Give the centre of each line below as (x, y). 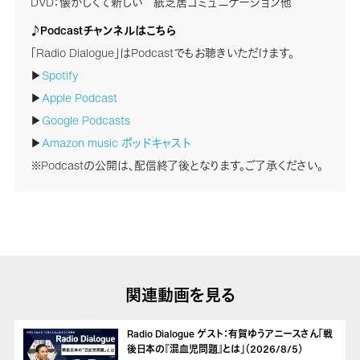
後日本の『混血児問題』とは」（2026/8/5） (215, 350)
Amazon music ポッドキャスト (116, 142)
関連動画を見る (180, 295)
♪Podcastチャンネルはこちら (103, 30)
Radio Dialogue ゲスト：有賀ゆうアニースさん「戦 (229, 334)
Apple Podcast (79, 97)
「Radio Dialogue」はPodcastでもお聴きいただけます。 (162, 52)
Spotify (60, 75)
